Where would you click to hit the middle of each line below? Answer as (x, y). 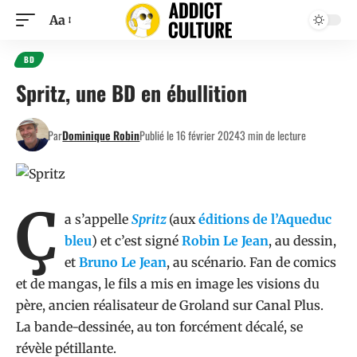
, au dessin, (302, 241)
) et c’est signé (137, 241)
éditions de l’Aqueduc (265, 219)
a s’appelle (98, 219)
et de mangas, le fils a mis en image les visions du (168, 284)
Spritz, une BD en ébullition (131, 93)
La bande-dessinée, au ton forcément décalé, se (159, 327)
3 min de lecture (273, 135)
